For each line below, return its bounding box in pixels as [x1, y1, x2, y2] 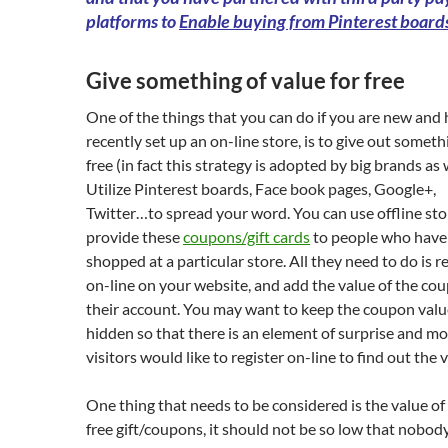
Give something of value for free [86, 67, 405, 94]
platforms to [86, 10, 179, 32]
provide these [86, 227, 183, 246]
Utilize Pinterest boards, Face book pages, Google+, [86, 179, 436, 198]
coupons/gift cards [183, 227, 310, 246]
